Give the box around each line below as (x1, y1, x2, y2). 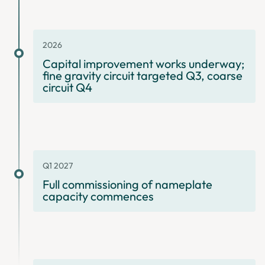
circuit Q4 (43, 80, 92, 95)
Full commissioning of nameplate (43, 177, 212, 192)
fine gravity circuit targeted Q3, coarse (43, 68, 243, 83)
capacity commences (43, 189, 154, 204)
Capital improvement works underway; (43, 56, 244, 72)
